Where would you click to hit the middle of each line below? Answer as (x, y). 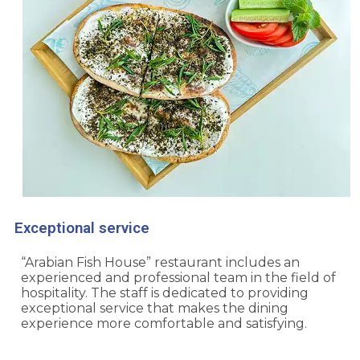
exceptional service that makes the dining (155, 309)
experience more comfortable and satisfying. (164, 324)
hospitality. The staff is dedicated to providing (165, 293)
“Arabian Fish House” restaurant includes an (160, 263)
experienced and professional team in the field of (178, 278)
